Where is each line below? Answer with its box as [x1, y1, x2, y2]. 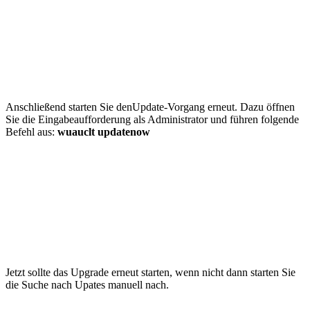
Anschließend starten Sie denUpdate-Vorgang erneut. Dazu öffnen [6, 100, 295, 113]
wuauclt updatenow [57, 125, 150, 138]
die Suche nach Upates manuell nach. [6, 278, 169, 291]
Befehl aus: [6, 125, 57, 138]
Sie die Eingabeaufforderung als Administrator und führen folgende [6, 113, 299, 125]
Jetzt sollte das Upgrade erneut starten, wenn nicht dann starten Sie [6, 266, 295, 278]
